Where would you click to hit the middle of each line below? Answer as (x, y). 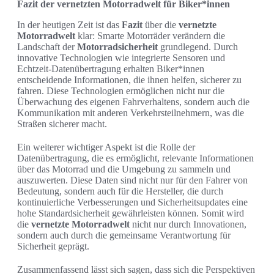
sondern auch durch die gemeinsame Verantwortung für (124, 235)
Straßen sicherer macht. (62, 124)
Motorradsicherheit (117, 46)
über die (161, 24)
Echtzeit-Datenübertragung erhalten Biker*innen (111, 68)
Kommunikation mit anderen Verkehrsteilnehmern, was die (131, 113)
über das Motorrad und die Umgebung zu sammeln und (124, 169)
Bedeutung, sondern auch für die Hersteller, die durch (120, 191)
